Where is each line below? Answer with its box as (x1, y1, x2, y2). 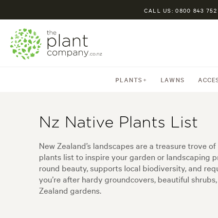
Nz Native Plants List (39, 115, 198, 130)
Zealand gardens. (39, 184, 101, 196)
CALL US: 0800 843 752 (144, 6, 217, 14)
